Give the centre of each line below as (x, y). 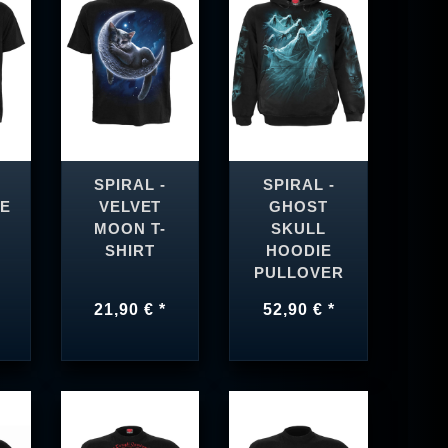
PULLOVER (298, 272)
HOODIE (298, 250)
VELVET (130, 206)
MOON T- (130, 228)
